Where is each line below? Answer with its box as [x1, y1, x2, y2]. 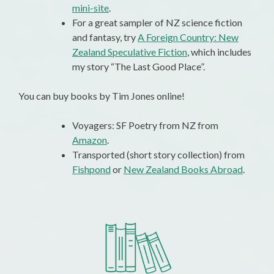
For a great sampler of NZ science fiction [72, 17, 242, 29]
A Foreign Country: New [138, 31, 239, 43]
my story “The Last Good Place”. [72, 61, 205, 73]
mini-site [72, 2, 109, 14]
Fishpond [72, 163, 111, 176]
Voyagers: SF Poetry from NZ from [72, 119, 218, 131]
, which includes [187, 46, 251, 58]
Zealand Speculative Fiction [72, 46, 187, 58]
